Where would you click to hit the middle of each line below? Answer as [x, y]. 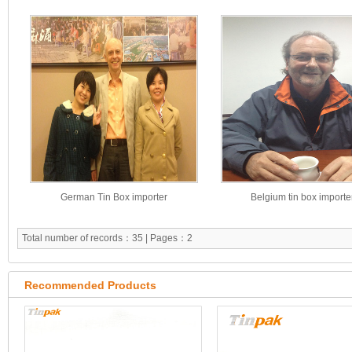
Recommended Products [90, 285]
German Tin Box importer [114, 197]
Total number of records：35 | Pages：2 [107, 238]
